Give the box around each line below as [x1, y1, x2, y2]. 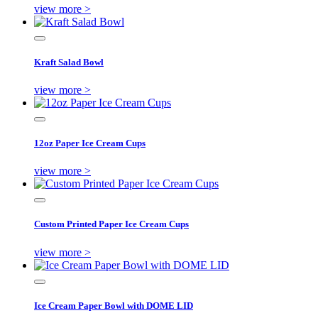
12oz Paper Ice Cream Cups [34, 138, 146, 149]
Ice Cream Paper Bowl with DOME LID [34, 300, 193, 311]
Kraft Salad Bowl [34, 56, 104, 67]
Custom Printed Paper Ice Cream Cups [34, 219, 189, 230]
